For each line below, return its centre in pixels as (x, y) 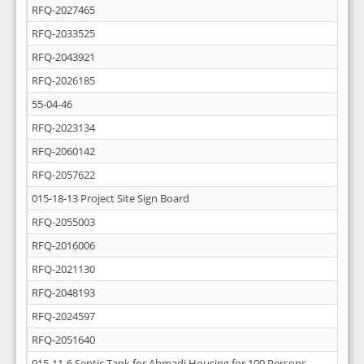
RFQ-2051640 (63, 340)
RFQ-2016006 (63, 245)
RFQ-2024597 (63, 316)
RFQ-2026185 (63, 80)
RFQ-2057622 (63, 175)
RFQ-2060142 (63, 151)
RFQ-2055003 (63, 222)
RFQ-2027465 (63, 10)
